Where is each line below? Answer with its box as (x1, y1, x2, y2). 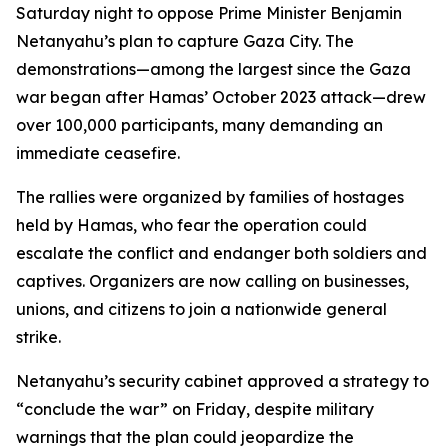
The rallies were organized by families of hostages (16, 187, 404, 207)
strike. (16, 327, 61, 347)
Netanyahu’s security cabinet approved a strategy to (16, 371, 429, 391)
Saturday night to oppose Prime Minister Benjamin (16, 3, 402, 23)
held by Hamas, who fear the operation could (16, 215, 367, 235)
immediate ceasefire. (16, 143, 180, 163)
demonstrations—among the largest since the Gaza (16, 59, 411, 79)
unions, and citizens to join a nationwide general (16, 299, 387, 319)
